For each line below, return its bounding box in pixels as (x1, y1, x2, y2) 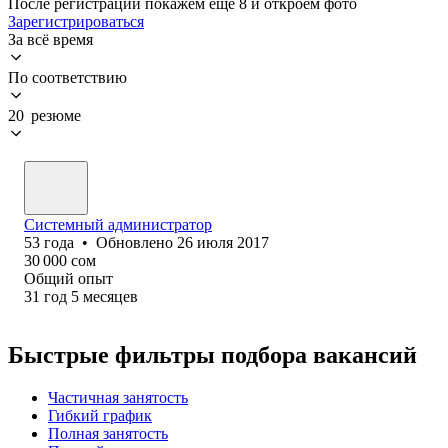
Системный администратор (24, 215, 212, 233)
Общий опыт (24, 269, 113, 287)
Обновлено (96, 233, 177, 251)
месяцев (83, 287, 138, 305)
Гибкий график (48, 406, 152, 424)
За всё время (8, 30, 93, 48)
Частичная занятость (48, 388, 188, 406)
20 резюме (8, 106, 81, 124)
